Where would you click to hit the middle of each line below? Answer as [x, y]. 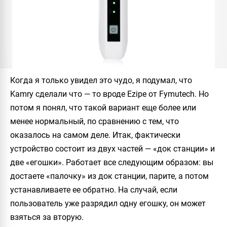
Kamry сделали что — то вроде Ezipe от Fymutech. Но [109, 94]
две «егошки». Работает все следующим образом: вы [112, 162]
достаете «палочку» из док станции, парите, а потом [109, 176]
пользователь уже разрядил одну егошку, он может [108, 203]
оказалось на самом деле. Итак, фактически [95, 135]
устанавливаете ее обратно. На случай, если [94, 190]
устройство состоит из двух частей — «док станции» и [112, 149]
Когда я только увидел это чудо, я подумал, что [101, 80]
